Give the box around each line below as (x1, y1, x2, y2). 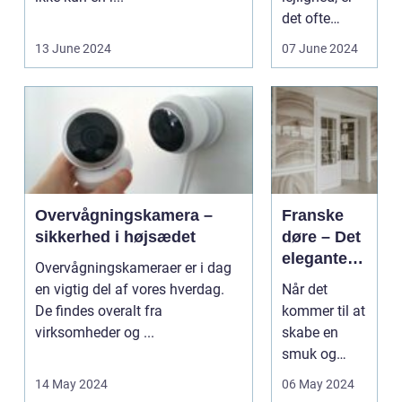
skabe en (282, 324, 338, 341)
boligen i (282, 74, 336, 92)
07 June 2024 (282, 41, 358, 56)
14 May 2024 (35, 377, 108, 391)
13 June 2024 (35, 41, 111, 56)
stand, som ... (282, 118, 366, 135)
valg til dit (282, 271, 357, 289)
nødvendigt (282, 31, 353, 48)
